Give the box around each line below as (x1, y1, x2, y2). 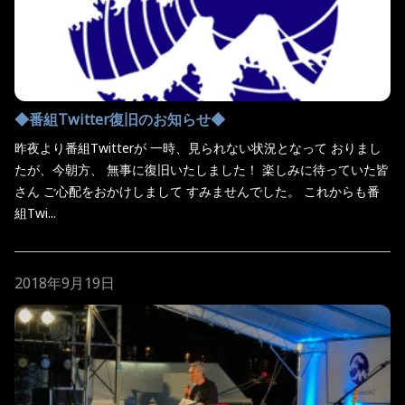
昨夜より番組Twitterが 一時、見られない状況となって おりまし (14, 138, 381, 156)
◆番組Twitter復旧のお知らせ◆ (14, 108, 225, 129)
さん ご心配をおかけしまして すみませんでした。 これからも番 (14, 182, 380, 200)
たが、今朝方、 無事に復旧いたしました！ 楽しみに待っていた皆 (14, 160, 389, 178)
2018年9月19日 (14, 272, 115, 293)
